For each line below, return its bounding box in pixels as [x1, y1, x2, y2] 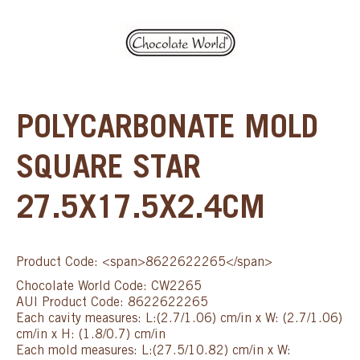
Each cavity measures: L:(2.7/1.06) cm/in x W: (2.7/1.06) [16, 312, 342, 325]
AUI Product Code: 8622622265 [16, 296, 208, 309]
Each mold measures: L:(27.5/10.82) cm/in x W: [16, 344, 291, 358]
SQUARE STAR [16, 153, 201, 186]
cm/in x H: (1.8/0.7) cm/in [16, 328, 166, 342]
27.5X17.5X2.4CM [16, 194, 265, 227]
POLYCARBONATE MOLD [16, 113, 318, 146]
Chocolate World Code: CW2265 [16, 280, 202, 293]
